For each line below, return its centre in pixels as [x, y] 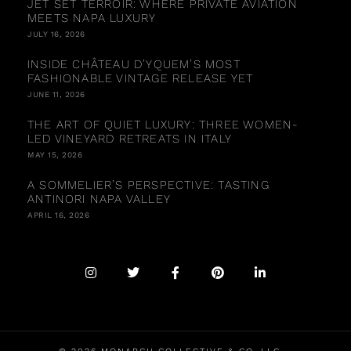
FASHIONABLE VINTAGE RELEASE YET [141, 78]
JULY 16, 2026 [56, 34]
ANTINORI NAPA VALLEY [99, 199]
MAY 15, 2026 [55, 154]
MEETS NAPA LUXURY [92, 18]
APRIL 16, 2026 [58, 215]
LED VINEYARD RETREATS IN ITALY [130, 138]
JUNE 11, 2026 [56, 94]
